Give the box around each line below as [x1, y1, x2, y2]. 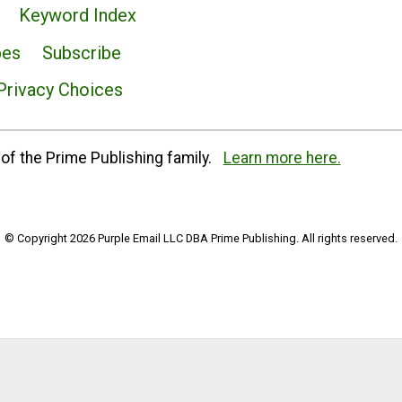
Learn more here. [223, 148, 341, 167]
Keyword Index [19, 4, 136, 27]
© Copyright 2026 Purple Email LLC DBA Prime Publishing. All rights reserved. [4, 232, 398, 246]
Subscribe [41, 41, 121, 64]
